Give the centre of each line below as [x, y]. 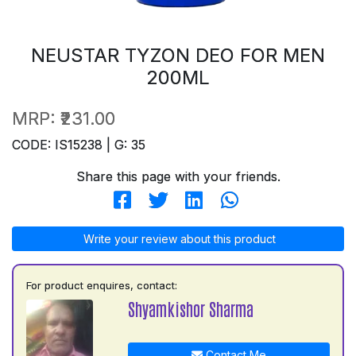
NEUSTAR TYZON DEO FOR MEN [178, 55]
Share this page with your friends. [178, 176]
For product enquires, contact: [102, 285]
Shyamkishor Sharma [191, 308]
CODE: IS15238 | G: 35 [79, 144]
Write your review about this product [178, 238]
